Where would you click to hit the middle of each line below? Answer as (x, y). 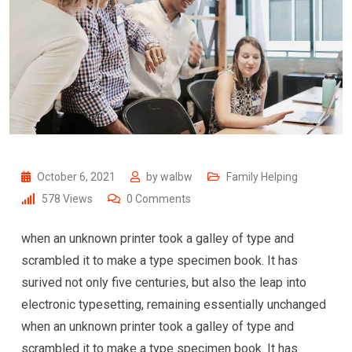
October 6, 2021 (77, 177)
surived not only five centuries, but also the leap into (164, 282)
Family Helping (262, 177)
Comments (162, 199)
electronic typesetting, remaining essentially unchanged (174, 304)
